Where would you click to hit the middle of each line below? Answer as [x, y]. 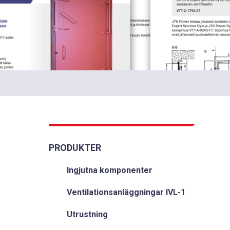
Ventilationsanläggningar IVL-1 [126, 192]
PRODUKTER [75, 148]
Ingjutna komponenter [110, 170]
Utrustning [87, 214]
